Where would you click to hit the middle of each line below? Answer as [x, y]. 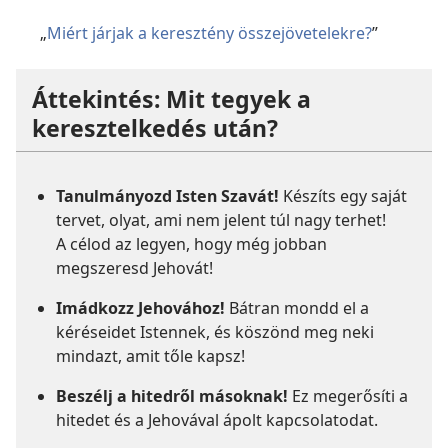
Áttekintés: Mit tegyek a [171, 99]
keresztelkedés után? [155, 128]
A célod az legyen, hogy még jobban [191, 244]
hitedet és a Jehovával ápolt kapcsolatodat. [217, 420]
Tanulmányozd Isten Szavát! [167, 196]
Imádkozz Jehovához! [140, 308]
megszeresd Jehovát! [134, 268]
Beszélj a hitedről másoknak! [172, 396]
